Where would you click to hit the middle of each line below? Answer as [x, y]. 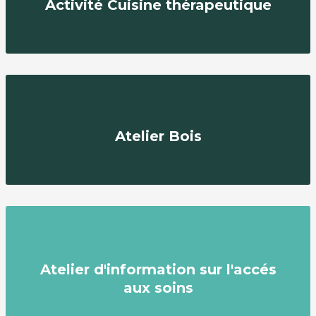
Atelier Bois [158, 136]
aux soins [158, 287]
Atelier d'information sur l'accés [158, 269]
